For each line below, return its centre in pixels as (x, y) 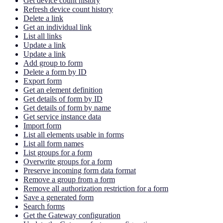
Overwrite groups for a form (68, 161)
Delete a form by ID (55, 72)
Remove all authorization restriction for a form (96, 188)
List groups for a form (58, 152)
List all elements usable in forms (74, 134)
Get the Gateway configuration (72, 215)
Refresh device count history (68, 9)
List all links (43, 36)
